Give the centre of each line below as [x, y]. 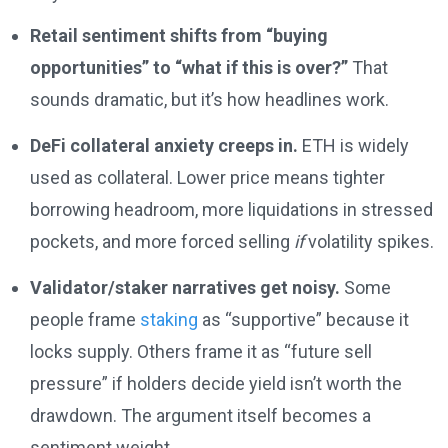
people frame [85, 320]
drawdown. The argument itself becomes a [200, 416]
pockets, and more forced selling [162, 242]
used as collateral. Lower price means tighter [207, 178]
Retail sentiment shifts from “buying [179, 36]
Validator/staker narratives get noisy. [185, 288]
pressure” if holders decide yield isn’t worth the [216, 384]
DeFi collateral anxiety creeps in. [164, 146]
